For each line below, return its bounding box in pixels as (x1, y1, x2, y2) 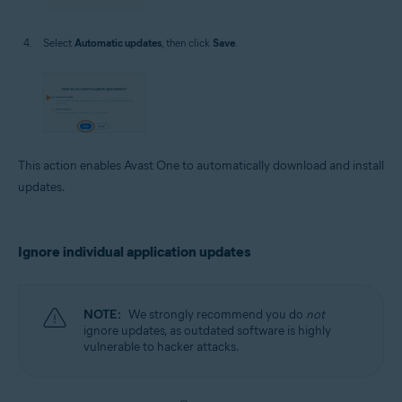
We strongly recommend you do (128, 307, 306, 323)
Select (43, 35, 74, 49)
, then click (162, 35, 213, 49)
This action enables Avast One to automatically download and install (18, 158, 384, 174)
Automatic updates (74, 35, 162, 49)
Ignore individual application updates (18, 243, 250, 261)
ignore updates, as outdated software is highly (83, 323, 331, 339)
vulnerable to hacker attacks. (83, 339, 240, 355)
